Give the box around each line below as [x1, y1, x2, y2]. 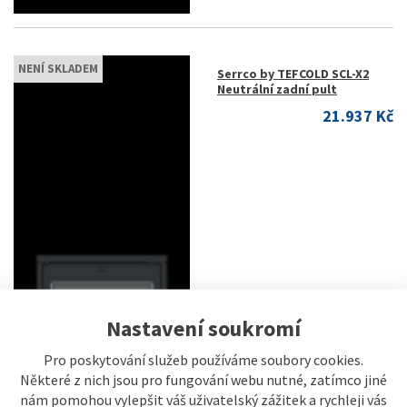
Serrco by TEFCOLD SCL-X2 [217, 65, 369, 82]
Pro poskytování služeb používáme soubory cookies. [44, 350, 363, 369]
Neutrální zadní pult [217, 81, 337, 97]
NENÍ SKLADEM [18, 61, 98, 76]
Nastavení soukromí [106, 313, 301, 342]
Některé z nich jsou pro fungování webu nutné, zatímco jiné [20, 370, 387, 389]
